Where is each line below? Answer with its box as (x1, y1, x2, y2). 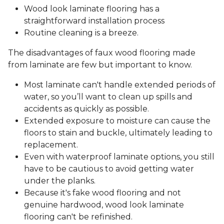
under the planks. (24, 176, 97, 186)
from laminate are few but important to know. (8, 60, 194, 70)
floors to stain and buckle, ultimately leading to (24, 128, 212, 138)
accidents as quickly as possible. (24, 104, 151, 114)
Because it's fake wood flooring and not (24, 188, 181, 198)
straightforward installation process (24, 16, 164, 26)
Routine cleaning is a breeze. (24, 28, 140, 38)
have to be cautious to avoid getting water (24, 164, 194, 174)
